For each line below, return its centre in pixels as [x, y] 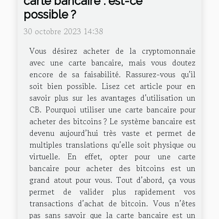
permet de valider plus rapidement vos [112, 192]
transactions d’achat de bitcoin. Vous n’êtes [112, 204]
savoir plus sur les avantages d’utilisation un [112, 98]
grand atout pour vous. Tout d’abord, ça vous [112, 180]
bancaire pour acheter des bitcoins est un [112, 168]
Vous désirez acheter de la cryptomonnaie [112, 51]
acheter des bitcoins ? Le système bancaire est [112, 121]
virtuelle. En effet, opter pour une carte [112, 157]
